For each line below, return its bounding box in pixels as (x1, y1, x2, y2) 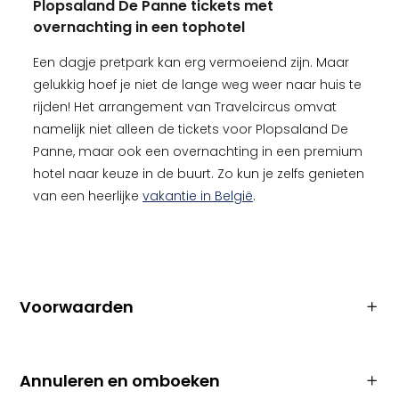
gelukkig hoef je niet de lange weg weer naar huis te (33, 76, 362, 94)
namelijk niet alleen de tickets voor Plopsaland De (33, 120, 348, 138)
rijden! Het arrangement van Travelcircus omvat (33, 98, 337, 116)
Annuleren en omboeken (20, 370, 220, 392)
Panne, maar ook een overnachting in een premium (33, 142, 362, 160)
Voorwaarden (20, 296, 134, 318)
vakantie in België (142, 187, 253, 205)
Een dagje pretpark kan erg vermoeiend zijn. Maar (33, 53, 349, 71)
